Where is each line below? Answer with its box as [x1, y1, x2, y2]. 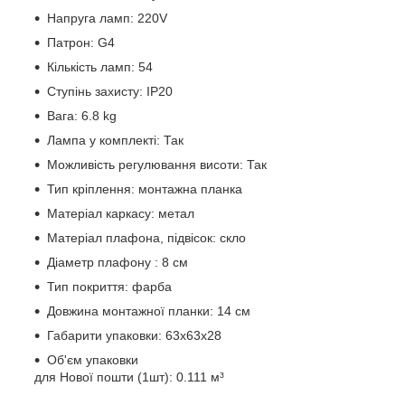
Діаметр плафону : [47, 254, 158, 269]
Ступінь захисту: [47, 83, 143, 99]
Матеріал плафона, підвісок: [47, 230, 216, 245]
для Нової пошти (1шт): [34, 369, 173, 384]
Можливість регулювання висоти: [47, 156, 243, 172]
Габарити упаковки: [47, 327, 162, 343]
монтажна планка [138, 181, 242, 196]
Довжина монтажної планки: [47, 303, 213, 318]
